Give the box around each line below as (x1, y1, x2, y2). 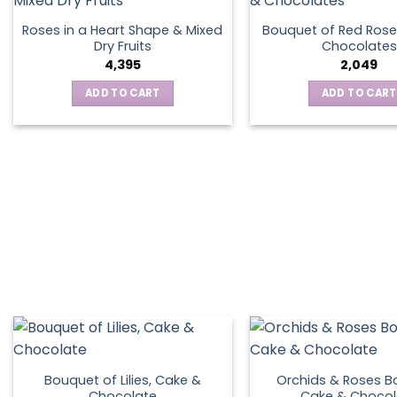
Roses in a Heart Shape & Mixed (22, 21, 223, 40)
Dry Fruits (93, 37, 152, 56)
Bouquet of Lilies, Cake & (43, 371, 201, 390)
